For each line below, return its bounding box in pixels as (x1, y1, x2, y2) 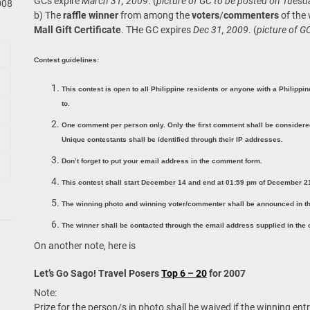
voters (191, 10, 219, 21)
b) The (33, 10, 63, 21)
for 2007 (206, 268, 246, 280)
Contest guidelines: (33, 56, 99, 64)
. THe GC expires (120, 24, 193, 36)
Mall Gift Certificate (33, 24, 121, 36)
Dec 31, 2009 (192, 24, 248, 36)
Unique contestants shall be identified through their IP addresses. (61, 136, 283, 144)
